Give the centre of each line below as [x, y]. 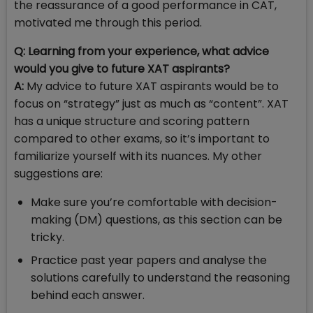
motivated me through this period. [109, 23]
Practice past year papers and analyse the [149, 261]
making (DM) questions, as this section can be [156, 220]
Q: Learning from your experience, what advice [141, 52]
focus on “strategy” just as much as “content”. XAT [151, 104]
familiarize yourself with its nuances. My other [138, 156]
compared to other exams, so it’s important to [142, 139]
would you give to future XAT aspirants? [123, 69]
